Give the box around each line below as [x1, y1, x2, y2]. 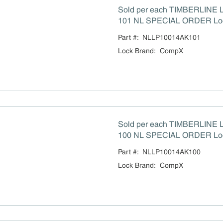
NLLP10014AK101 [142, 33, 201, 41]
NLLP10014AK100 [142, 148, 201, 156]
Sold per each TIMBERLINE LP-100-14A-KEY [117, 119, 220, 129]
